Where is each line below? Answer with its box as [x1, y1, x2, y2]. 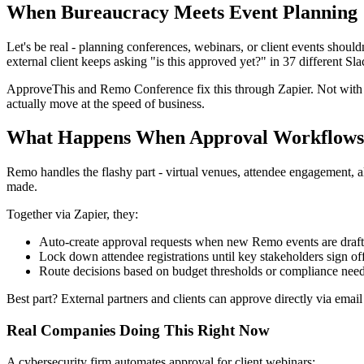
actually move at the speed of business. [6, 96, 205, 110]
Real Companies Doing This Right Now [6, 322, 270, 340]
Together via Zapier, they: [6, 207, 138, 222]
